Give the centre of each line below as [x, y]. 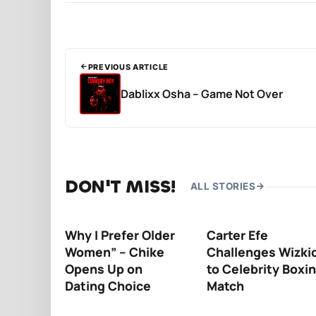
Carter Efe [237, 235]
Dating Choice [108, 285]
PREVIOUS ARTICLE [128, 67]
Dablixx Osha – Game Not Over [202, 93]
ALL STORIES [223, 187]
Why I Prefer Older [120, 235]
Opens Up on [104, 268]
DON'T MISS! [121, 186]
